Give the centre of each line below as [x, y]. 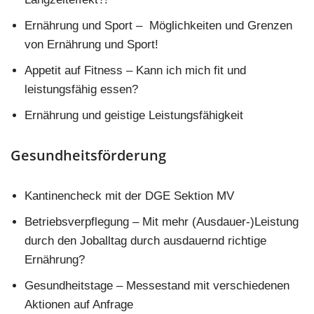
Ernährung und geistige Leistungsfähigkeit [134, 115]
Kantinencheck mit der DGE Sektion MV [129, 196]
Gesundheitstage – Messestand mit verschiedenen [157, 286]
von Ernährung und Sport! [91, 45]
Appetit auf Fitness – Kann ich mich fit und [135, 70]
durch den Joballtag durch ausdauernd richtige [145, 241]
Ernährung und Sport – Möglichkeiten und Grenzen [158, 26]
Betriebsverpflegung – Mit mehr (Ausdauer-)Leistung [162, 222]
